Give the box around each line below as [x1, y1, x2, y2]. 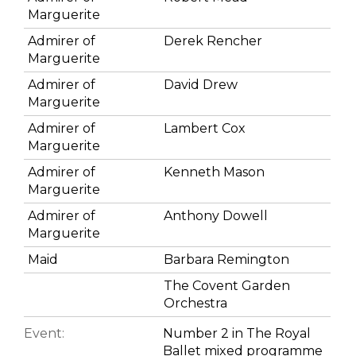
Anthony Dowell [164, 207, 268, 223]
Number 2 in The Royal [163, 325, 311, 341]
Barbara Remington [164, 251, 289, 267]
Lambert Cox [164, 120, 246, 136]
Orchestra [164, 295, 227, 311]
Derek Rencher [164, 33, 262, 48]
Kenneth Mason [164, 164, 265, 180]
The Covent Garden [164, 277, 290, 293]
